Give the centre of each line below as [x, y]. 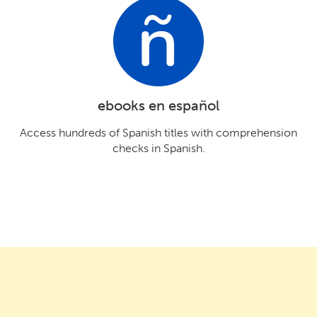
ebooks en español [158, 105]
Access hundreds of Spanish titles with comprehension [158, 132]
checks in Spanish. [158, 148]
